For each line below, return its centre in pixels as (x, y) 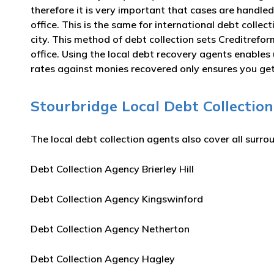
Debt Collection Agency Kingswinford (117, 199)
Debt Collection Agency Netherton (110, 229)
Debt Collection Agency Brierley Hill (112, 169)
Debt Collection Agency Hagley (103, 259)
